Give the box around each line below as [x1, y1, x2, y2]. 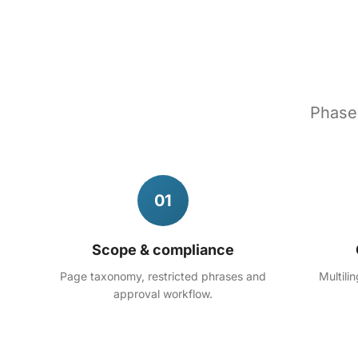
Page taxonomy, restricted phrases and [60, 269, 266, 283]
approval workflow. [113, 287, 213, 300]
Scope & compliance [92, 241, 234, 258]
